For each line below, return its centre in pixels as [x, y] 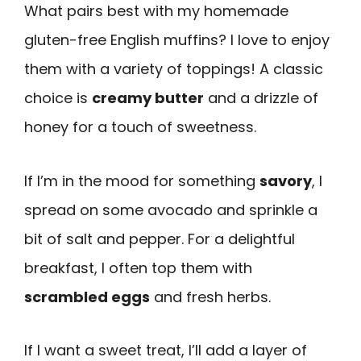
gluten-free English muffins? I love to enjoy [177, 40]
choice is [58, 98]
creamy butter [148, 98]
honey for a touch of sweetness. [140, 127]
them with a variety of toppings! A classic [174, 69]
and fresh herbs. [210, 297]
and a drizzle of [261, 98]
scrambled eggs [87, 297]
